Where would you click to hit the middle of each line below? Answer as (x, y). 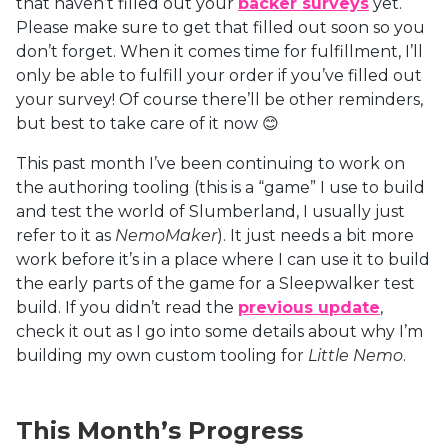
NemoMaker (166, 235)
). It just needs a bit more (315, 235)
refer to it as (65, 235)
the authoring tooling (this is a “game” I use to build (220, 187)
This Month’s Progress (159, 430)
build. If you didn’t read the (127, 307)
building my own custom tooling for (162, 355)
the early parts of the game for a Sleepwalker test (215, 283)
